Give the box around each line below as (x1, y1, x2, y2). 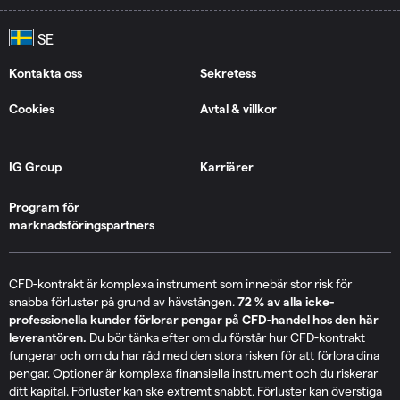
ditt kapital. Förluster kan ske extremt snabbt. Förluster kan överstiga (9, 383, 382, 398)
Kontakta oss (9, 65, 82, 80)
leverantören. (9, 329, 89, 345)
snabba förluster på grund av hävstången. (9, 294, 237, 309)
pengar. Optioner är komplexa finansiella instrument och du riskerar (9, 365, 378, 380)
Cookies (9, 101, 54, 116)
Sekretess (200, 65, 256, 80)
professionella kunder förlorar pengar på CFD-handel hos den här (9, 312, 379, 327)
